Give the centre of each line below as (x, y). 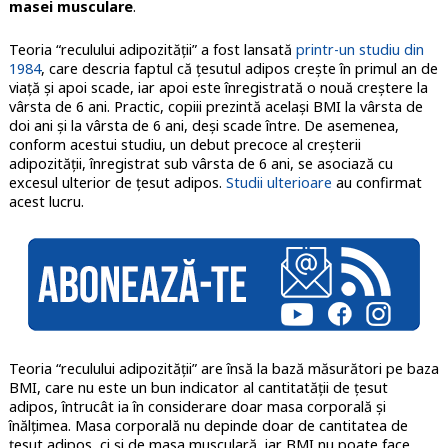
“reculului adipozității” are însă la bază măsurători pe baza (247, 369)
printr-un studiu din (359, 50)
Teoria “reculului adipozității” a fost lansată (152, 50)
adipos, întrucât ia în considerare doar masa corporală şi (197, 407)
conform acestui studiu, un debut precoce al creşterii (184, 145)
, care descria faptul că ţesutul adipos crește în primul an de (239, 69)
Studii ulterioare (278, 183)
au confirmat (376, 183)
